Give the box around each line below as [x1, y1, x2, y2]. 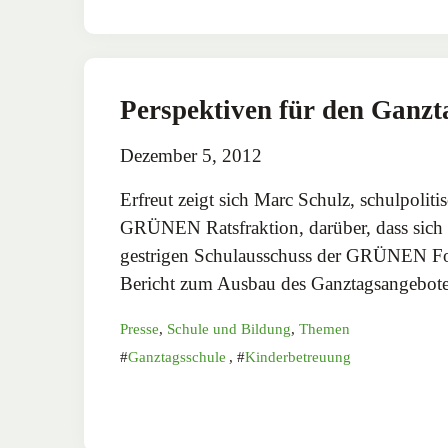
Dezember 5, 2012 [120, 144, 262, 166]
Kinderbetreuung [245, 348, 351, 365]
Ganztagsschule [128, 348, 226, 365]
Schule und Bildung [167, 320, 291, 337]
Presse [120, 320, 159, 337]
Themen [299, 320, 350, 337]
